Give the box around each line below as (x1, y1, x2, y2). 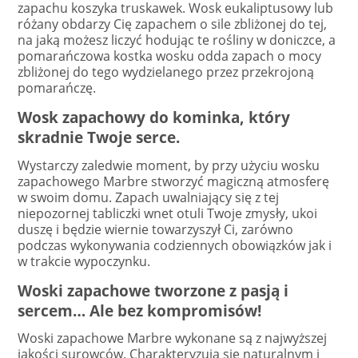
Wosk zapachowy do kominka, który (18, 107, 290, 128)
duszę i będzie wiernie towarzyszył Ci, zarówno (18, 220, 293, 238)
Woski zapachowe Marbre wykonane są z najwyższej (18, 328, 327, 347)
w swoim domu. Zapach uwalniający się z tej (18, 188, 279, 206)
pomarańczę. (18, 78, 96, 97)
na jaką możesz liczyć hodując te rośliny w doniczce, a (18, 30, 336, 49)
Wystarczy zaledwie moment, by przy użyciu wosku (18, 156, 320, 174)
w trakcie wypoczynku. (18, 252, 150, 270)
